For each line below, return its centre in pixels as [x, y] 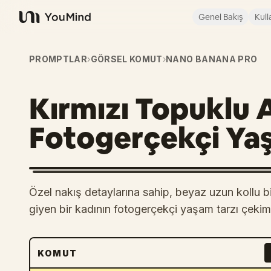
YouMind [39, 23]
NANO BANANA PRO [212, 59]
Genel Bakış [220, 17]
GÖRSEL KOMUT [126, 59]
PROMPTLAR [58, 59]
